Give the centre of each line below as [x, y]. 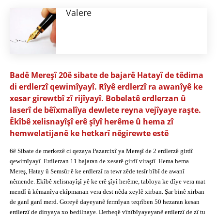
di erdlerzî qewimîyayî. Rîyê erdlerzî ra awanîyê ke [106, 87]
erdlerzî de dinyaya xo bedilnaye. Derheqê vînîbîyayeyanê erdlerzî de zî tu [108, 212]
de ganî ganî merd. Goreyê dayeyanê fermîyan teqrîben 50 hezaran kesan [105, 202]
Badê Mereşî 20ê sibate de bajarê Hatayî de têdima [107, 75]
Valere [79, 13]
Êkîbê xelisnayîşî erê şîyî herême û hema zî [92, 122]
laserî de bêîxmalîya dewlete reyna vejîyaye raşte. [105, 110]
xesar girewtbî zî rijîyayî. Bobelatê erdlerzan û [98, 99]
